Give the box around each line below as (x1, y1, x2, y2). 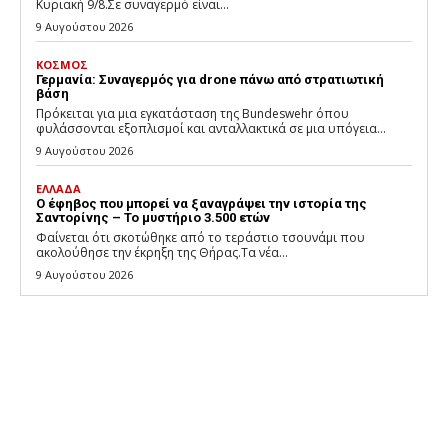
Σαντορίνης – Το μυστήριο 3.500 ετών (36, 210, 270, 226)
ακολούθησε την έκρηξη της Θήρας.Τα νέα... (36, 244, 288, 262)
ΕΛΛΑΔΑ (36, 181, 81, 197)
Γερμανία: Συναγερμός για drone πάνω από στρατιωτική (36, 72, 384, 88)
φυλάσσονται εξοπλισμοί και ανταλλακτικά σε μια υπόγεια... (36, 120, 386, 138)
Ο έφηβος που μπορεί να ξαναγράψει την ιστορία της (36, 196, 367, 212)
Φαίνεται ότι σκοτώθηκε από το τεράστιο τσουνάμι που (36, 229, 365, 247)
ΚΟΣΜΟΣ (36, 57, 88, 73)
